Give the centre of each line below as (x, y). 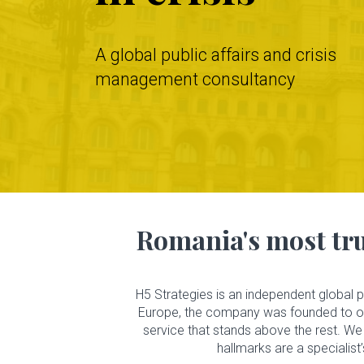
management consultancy (195, 79)
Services (47, 332)
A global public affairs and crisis (216, 55)
